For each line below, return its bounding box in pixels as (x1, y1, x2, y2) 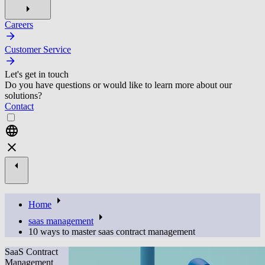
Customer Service (5, 44, 71, 54)
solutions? (5, 90, 42, 101)
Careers (5, 19, 33, 30)
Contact (5, 101, 34, 111)
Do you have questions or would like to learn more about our (5, 79, 232, 90)
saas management (28, 215, 93, 226)
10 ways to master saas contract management (28, 226, 195, 237)
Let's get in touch (5, 69, 69, 79)
